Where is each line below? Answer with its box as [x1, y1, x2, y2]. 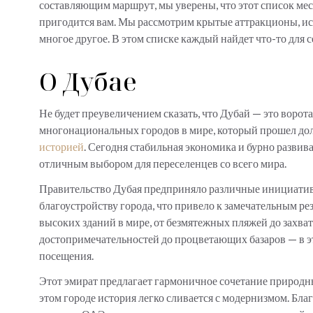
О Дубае [39, 64, 143, 98]
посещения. [39, 248, 98, 262]
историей [39, 139, 84, 153]
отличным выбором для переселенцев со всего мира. [39, 156, 291, 170]
